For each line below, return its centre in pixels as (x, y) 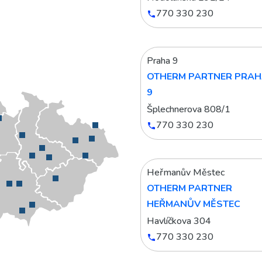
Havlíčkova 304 (179, 221)
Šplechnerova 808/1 (189, 109)
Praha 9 (163, 61)
